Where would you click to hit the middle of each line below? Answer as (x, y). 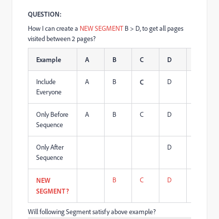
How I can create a (53, 28)
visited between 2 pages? (62, 39)
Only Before (52, 114)
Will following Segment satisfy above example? (92, 212)
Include (46, 82)
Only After (50, 147)
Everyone (49, 92)
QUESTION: (45, 14)
